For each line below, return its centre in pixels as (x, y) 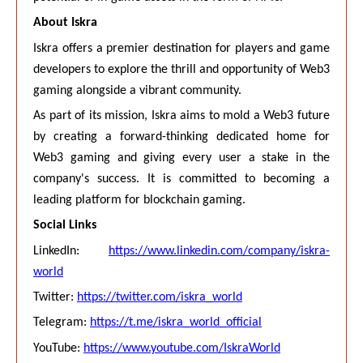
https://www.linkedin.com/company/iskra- (219, 251)
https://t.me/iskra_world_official (176, 323)
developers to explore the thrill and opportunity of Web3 (181, 69)
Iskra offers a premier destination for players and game (181, 48)
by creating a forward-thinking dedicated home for (181, 137)
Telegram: (62, 323)
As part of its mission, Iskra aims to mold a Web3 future (181, 115)
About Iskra (65, 23)
